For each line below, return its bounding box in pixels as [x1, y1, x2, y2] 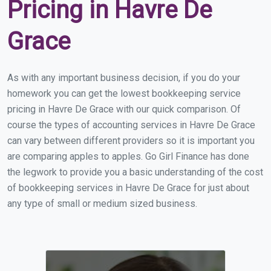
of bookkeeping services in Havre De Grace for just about [7, 182, 249, 194]
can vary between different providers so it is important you [7, 135, 255, 146]
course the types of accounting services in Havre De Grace [7, 119, 255, 131]
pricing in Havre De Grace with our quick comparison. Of [7, 103, 241, 115]
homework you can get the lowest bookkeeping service [7, 88, 241, 99]
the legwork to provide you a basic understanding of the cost [7, 166, 263, 178]
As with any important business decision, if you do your [7, 72, 240, 83]
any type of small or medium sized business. [7, 198, 197, 209]
